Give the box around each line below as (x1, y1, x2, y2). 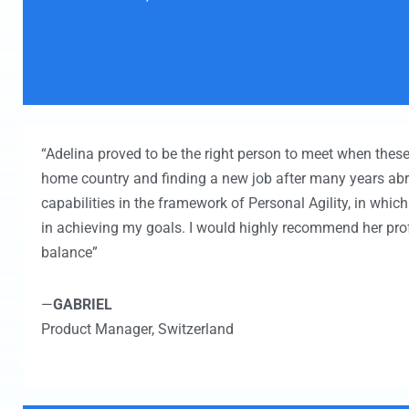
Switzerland (154, 320, 234, 338)
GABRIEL (53, 296, 112, 313)
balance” (41, 244, 98, 261)
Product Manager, (41, 320, 154, 338)
